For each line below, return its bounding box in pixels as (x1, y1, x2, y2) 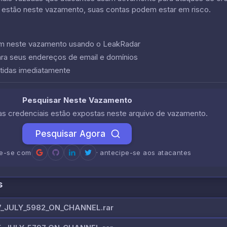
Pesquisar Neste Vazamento (22, 95, 132, 105)
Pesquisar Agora (35, 128, 105, 139)
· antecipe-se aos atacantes (96, 148, 192, 157)
